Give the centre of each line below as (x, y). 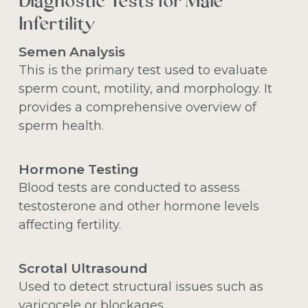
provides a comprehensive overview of (137, 108)
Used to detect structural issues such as (141, 287)
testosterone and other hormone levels (139, 207)
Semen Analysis (71, 52)
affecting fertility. (69, 225)
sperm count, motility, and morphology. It (145, 89)
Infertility (57, 25)
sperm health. (61, 126)
